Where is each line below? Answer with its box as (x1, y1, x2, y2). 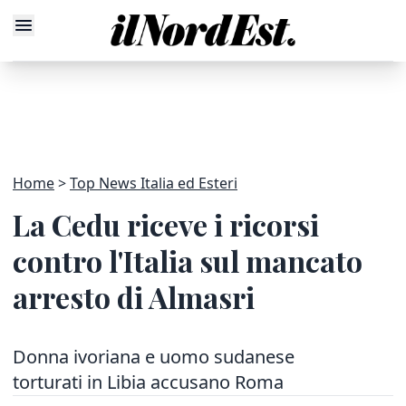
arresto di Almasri (13, 277, 255, 316)
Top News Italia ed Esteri (70, 173, 237, 193)
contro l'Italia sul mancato (13, 241, 362, 280)
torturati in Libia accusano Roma (13, 370, 284, 394)
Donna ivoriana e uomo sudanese (13, 344, 295, 369)
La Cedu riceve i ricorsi (13, 205, 319, 244)
